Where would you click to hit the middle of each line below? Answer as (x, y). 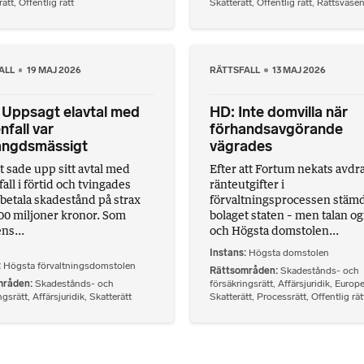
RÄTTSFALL (236, 70)
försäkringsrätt (241, 283)
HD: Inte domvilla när (279, 113)
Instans (227, 252)
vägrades (241, 147)
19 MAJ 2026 (54, 70)
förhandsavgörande (276, 130)
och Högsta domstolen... (274, 231)
